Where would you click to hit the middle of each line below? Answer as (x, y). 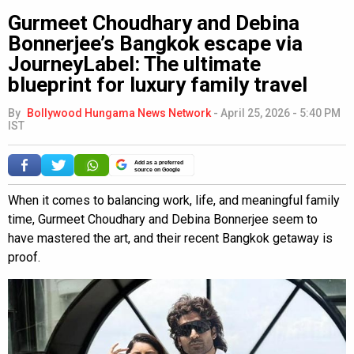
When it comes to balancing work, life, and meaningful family (174, 200)
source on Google (157, 169)
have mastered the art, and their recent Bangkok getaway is (170, 238)
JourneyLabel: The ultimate (134, 64)
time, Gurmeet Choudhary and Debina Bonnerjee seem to (163, 219)
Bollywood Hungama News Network (119, 113)
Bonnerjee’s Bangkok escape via (155, 43)
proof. (24, 257)
